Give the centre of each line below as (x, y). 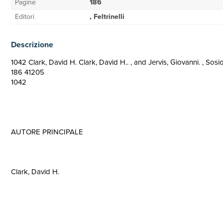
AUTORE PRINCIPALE (47, 132)
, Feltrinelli (107, 17)
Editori (25, 17)
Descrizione (32, 45)
